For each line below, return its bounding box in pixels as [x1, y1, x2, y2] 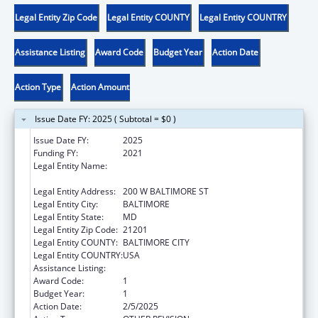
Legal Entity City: [33, 197, 98, 210]
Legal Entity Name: [33, 159, 107, 172]
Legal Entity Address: [33, 185, 116, 197]
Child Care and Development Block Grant [123, 261, 285, 274]
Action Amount [71, 80, 129, 93]
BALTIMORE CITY [123, 236, 190, 248]
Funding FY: [33, 146, 78, 159]
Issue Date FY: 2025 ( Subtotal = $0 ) [35, 112, 176, 125]
